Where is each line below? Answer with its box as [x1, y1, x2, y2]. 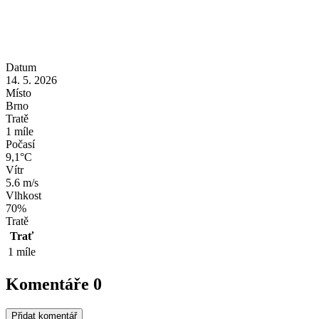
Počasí [6, 137, 35, 150]
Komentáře [6, 274, 93, 293]
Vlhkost [6, 189, 41, 202]
